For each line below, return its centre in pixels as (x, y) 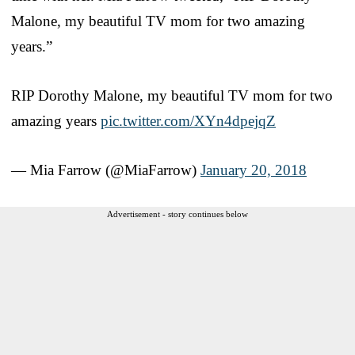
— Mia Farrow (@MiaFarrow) (106, 170)
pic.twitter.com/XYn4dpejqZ (188, 120)
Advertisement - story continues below (177, 214)
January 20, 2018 (254, 170)
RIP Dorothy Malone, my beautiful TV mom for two (172, 95)
